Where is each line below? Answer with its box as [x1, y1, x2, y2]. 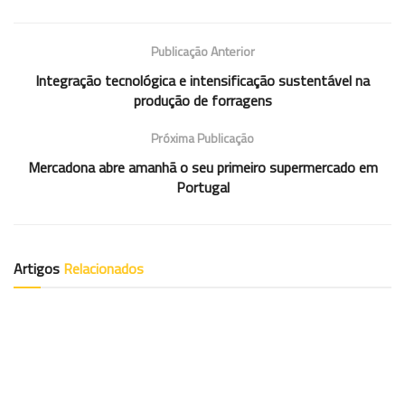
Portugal [175, 175, 230, 198]
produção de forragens [133, 89, 272, 111]
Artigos [14, 257, 63, 279]
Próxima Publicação [151, 127, 254, 147]
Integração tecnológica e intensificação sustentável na [35, 69, 370, 91]
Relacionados [63, 257, 144, 279]
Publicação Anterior [150, 41, 255, 61]
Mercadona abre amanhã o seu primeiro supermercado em [27, 155, 378, 178]
